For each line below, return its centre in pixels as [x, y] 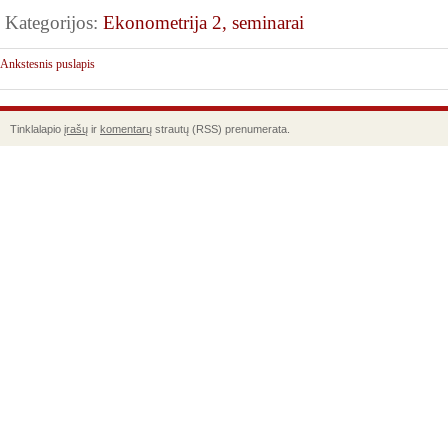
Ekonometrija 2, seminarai [203, 22]
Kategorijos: [54, 22]
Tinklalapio [37, 129]
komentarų [126, 129]
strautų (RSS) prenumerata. [221, 129]
